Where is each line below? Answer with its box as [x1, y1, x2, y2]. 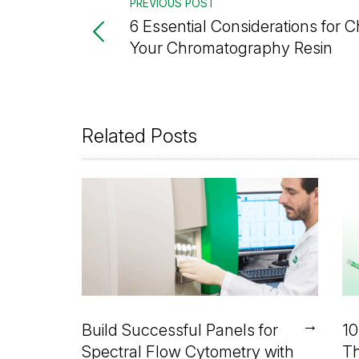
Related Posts [82, 124, 197, 148]
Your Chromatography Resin [130, 38, 333, 58]
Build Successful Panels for [82, 320, 278, 341]
